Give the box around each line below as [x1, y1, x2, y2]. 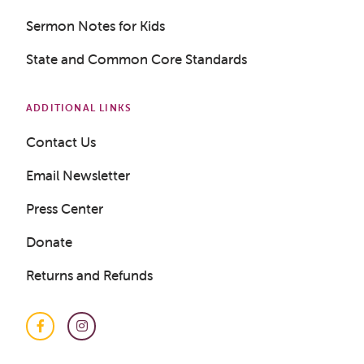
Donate [26, 232, 72, 251]
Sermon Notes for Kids [26, 16, 165, 35]
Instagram [80, 326, 143, 342]
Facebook [39, 326, 99, 342]
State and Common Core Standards [26, 50, 247, 68]
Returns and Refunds [26, 266, 153, 284]
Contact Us [26, 132, 96, 151]
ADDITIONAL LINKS [26, 101, 132, 114]
